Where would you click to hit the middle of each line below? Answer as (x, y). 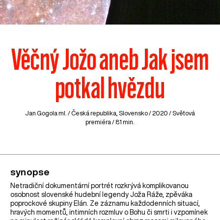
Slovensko (133, 113)
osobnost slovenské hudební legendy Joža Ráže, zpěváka (102, 194)
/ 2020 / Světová (171, 113)
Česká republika (94, 113)
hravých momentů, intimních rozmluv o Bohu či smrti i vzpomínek (109, 212)
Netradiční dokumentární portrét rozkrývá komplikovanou (100, 185)
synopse (30, 171)
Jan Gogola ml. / (48, 113)
